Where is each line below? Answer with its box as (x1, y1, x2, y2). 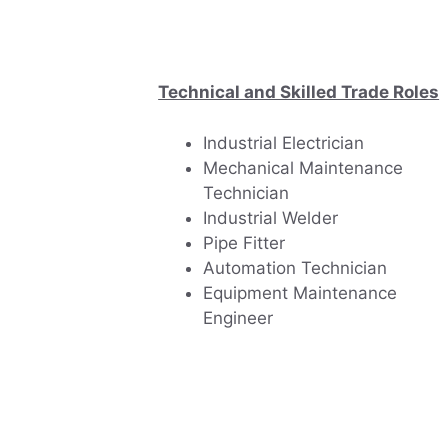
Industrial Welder (203, 207, 338, 228)
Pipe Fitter (203, 232, 285, 253)
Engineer (203, 307, 273, 328)
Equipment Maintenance (203, 282, 397, 303)
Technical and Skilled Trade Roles (158, 82, 440, 103)
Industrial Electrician (203, 132, 364, 153)
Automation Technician (203, 257, 387, 278)
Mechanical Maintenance (203, 157, 403, 178)
